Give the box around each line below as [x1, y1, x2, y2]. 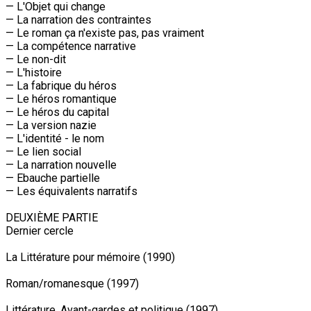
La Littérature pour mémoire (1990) [6, 250, 175, 264]
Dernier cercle [6, 224, 74, 237]
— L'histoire [6, 65, 62, 79]
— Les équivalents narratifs [6, 184, 137, 198]
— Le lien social [6, 144, 81, 158]
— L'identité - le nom [6, 131, 104, 145]
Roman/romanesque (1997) [6, 276, 139, 290]
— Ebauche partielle [6, 171, 100, 185]
